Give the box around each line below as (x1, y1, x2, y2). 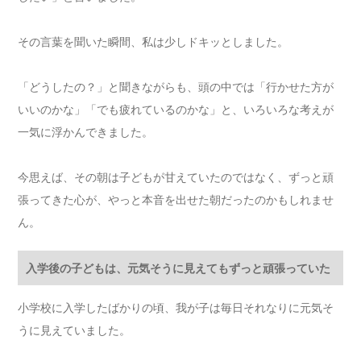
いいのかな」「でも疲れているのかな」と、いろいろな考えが (18, 102, 334, 117)
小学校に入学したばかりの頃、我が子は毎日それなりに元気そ (18, 301, 334, 315)
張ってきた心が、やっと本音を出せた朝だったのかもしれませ (18, 193, 334, 207)
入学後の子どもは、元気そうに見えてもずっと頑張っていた (26, 261, 331, 276)
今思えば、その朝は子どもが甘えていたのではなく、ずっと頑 (18, 170, 334, 185)
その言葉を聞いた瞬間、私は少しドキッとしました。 (18, 35, 289, 49)
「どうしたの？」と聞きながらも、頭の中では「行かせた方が (18, 80, 334, 94)
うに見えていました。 (18, 323, 131, 338)
